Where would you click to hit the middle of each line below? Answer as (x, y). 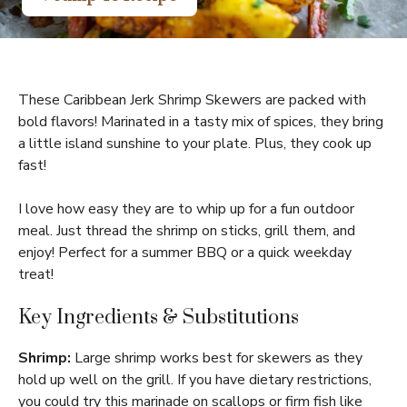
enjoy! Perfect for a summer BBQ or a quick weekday (185, 253)
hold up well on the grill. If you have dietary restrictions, (195, 380)
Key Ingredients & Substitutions (159, 318)
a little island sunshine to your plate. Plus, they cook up (195, 144)
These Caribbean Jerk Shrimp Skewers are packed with (192, 100)
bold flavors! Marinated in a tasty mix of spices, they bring (201, 122)
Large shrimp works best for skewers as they (217, 358)
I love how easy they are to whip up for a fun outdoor (186, 209)
